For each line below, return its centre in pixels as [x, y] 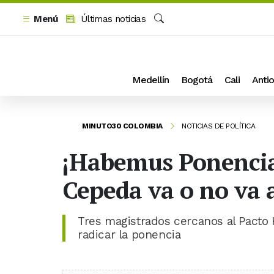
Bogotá [197, 80]
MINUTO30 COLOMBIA [122, 126]
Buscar [168, 32]
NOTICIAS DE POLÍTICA [218, 126]
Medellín [150, 80]
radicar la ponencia [129, 235]
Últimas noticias [112, 19]
